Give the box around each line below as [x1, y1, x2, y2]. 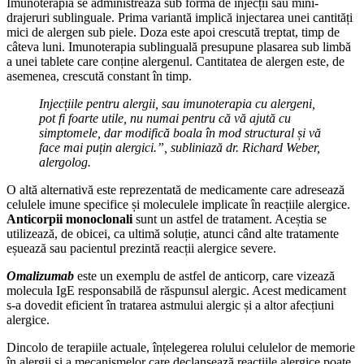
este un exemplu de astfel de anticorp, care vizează [74, 268, 335, 283]
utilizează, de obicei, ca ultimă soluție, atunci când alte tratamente [6, 226, 339, 240]
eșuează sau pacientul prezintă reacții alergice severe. [6, 240, 276, 255]
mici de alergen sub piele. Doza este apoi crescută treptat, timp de [6, 24, 340, 39]
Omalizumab [6, 268, 74, 283]
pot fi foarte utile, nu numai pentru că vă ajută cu [39, 110, 291, 125]
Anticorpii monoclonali [6, 211, 132, 226]
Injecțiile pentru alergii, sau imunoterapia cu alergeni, [39, 96, 315, 110]
